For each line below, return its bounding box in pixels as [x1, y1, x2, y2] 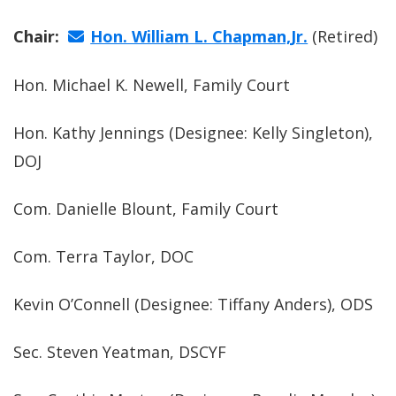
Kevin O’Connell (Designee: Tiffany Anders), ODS [13, 293, 373, 315]
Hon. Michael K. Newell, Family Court [13, 74, 290, 95]
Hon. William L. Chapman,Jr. [90, 26, 308, 47]
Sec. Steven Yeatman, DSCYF [13, 341, 226, 362]
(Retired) [308, 26, 378, 47]
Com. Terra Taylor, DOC [13, 246, 194, 267]
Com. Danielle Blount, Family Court [13, 198, 278, 219]
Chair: [13, 26, 68, 47]
